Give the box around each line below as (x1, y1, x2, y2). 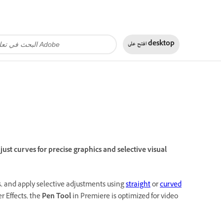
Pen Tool (42, 191, 71, 203)
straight (126, 179, 150, 191)
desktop (147, 38, 175, 50)
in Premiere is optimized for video (71, 191, 178, 203)
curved (160, 179, 182, 191)
